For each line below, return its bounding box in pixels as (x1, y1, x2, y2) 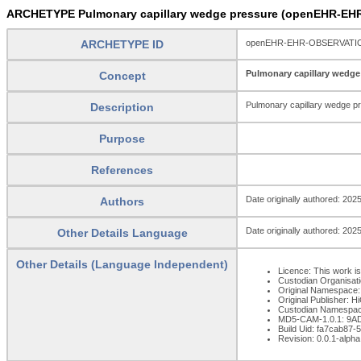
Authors (100, 194, 144, 208)
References (91, 163, 153, 176)
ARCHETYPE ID (81, 37, 164, 51)
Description (90, 100, 154, 114)
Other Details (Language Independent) (16, 257, 228, 271)
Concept (98, 68, 146, 82)
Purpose (99, 131, 145, 145)
